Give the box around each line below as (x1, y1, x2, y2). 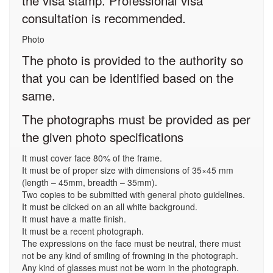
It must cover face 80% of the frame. (22, 152, 162, 164)
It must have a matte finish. (22, 213, 126, 225)
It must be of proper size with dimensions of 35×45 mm (22, 164, 233, 176)
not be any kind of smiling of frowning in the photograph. (22, 249, 238, 261)
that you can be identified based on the (22, 68, 233, 87)
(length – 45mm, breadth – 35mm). (22, 176, 157, 188)
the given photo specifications (22, 127, 183, 146)
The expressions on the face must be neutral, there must (22, 237, 241, 249)
